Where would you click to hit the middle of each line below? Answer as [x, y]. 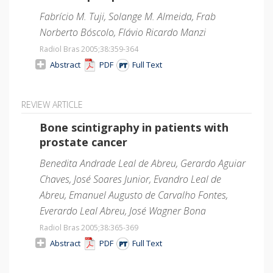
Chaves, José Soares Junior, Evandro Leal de [130, 179]
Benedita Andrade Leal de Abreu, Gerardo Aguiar [143, 163]
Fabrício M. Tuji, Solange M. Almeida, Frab [128, 16]
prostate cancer [83, 142]
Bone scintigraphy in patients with [134, 127]
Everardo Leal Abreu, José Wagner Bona [123, 211]
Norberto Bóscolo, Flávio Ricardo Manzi [123, 32]
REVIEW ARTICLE [52, 104]
